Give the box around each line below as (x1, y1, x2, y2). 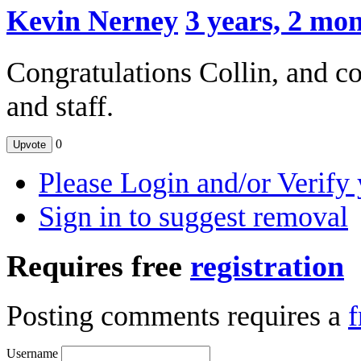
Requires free (6, 249, 190, 284)
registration (190, 249, 344, 284)
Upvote (13, 138, 46, 151)
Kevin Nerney (6, 5, 178, 38)
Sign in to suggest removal (39, 200, 348, 233)
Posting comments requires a (6, 300, 348, 333)
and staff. (6, 89, 114, 122)
